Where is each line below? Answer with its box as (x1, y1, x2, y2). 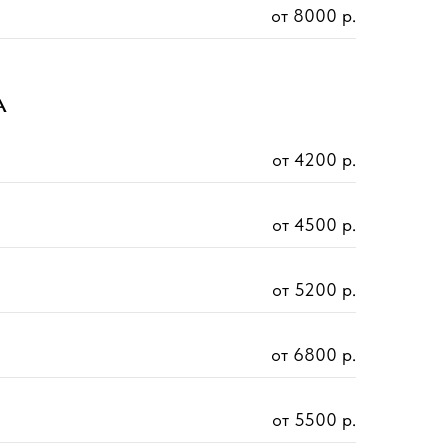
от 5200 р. (272, 279, 356, 301)
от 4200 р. (272, 149, 356, 171)
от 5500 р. (272, 409, 356, 431)
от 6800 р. (271, 344, 356, 366)
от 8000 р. (271, 5, 356, 27)
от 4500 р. (272, 214, 356, 236)
